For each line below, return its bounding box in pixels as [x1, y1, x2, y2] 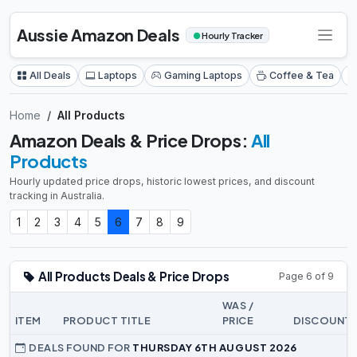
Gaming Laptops [164, 69, 242, 81]
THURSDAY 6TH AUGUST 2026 [132, 341, 297, 354]
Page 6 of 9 [279, 270, 334, 282]
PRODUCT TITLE [62, 314, 151, 327]
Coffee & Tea [269, 69, 334, 81]
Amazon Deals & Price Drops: [10, 129, 251, 151]
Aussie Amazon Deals [17, 25, 180, 45]
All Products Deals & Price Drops [37, 269, 229, 284]
